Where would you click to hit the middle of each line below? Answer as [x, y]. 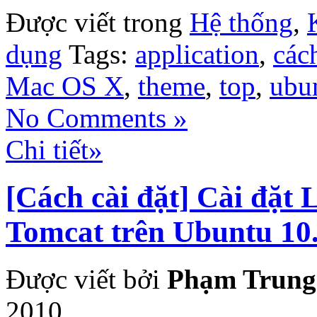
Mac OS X [65, 86]
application [197, 54]
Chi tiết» [54, 150]
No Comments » [97, 118]
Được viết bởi [86, 279]
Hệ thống [241, 23]
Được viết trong [98, 23]
